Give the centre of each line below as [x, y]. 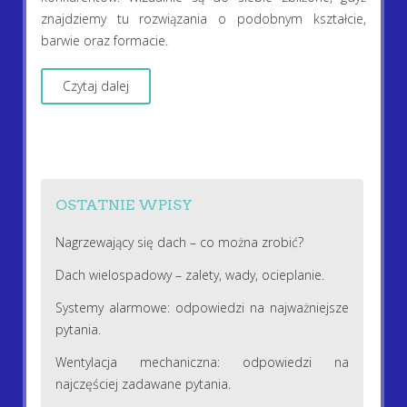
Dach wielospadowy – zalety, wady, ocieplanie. [189, 274]
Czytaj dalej [95, 86]
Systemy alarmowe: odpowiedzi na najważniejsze [202, 307]
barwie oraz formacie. [106, 41]
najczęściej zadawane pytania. [143, 383]
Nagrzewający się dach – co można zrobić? [179, 242]
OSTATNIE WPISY [124, 204]
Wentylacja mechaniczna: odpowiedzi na [202, 362]
